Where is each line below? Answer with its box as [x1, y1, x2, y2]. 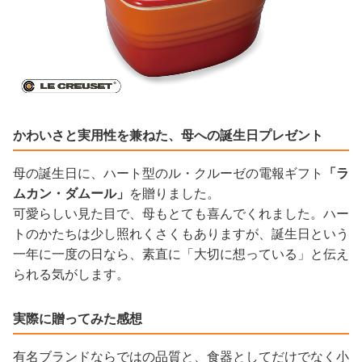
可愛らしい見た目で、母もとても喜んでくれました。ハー [13, 206, 349, 221]
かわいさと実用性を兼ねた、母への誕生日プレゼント [13, 128, 323, 142]
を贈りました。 [129, 186, 220, 200]
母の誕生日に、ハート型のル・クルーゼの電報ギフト [13, 166, 323, 180]
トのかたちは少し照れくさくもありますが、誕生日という [13, 226, 349, 241]
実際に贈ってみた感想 [13, 311, 142, 326]
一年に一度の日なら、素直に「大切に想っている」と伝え [13, 246, 349, 261]
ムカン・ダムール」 [13, 186, 129, 200]
